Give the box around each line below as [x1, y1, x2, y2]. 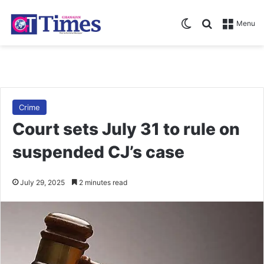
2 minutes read [77, 177, 127, 187]
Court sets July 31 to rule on [12, 118, 240, 139]
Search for [212, 16, 259, 29]
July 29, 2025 [20, 177, 65, 187]
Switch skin [192, 16, 242, 29]
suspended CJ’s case [12, 141, 184, 162]
